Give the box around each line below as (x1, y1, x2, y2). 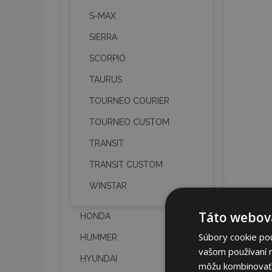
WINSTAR (89, 181, 127, 191)
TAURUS (89, 75, 122, 84)
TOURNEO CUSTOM (89, 117, 169, 127)
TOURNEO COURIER (89, 96, 169, 106)
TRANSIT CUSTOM (89, 160, 163, 169)
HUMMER (80, 233, 117, 242)
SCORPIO (89, 53, 126, 63)
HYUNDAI (80, 254, 117, 263)
